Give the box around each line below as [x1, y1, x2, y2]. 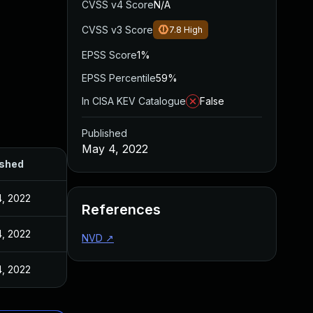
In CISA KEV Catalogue [82, 95, 186, 107]
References [82, 201, 161, 218]
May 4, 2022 [82, 142, 148, 156]
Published [82, 127, 127, 139]
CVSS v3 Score [82, 24, 153, 36]
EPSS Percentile [82, 72, 156, 84]
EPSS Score [82, 49, 137, 61]
